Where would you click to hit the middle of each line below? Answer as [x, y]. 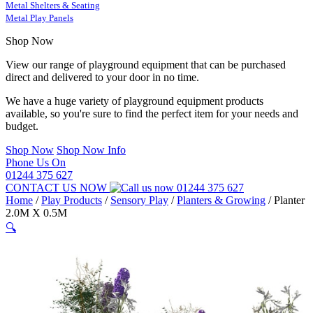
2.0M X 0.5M [36, 213]
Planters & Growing [221, 200]
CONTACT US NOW [58, 188]
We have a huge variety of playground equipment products [134, 101]
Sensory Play [139, 200]
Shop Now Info [91, 150]
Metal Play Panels [39, 18]
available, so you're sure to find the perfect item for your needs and [152, 114]
